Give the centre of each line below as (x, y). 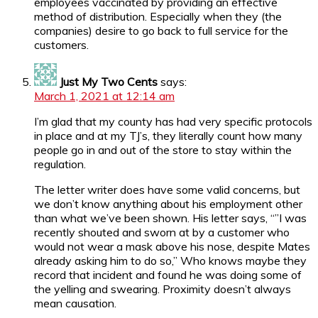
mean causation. (75, 303)
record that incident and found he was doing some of (168, 274)
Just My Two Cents (109, 81)
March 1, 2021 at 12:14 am (104, 95)
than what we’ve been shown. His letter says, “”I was (170, 218)
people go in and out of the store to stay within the (163, 149)
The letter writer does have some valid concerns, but (167, 189)
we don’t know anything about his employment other (168, 203)
